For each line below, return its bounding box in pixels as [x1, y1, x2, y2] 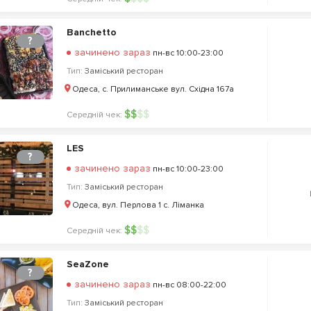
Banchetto [66, 26, 117, 38]
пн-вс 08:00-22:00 [150, 280, 226, 290]
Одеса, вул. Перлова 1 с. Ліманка [72, 200, 204, 210]
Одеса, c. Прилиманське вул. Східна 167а [72, 84, 234, 94]
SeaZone [66, 258, 109, 270]
